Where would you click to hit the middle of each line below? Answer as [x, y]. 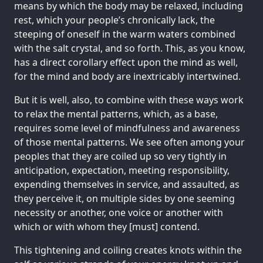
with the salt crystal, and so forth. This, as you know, [130, 48]
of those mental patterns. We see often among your [129, 142]
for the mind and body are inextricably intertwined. [127, 76]
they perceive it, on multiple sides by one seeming [124, 198]
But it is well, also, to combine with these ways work [129, 100]
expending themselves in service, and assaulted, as [127, 184]
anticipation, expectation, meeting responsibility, [122, 170]
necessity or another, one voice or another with [119, 212]
